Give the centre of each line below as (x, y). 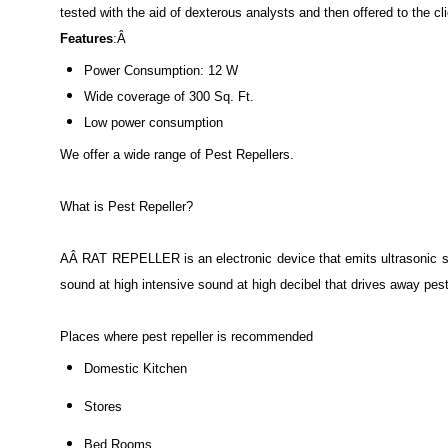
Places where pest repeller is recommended (186, 336)
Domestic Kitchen (135, 368)
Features (86, 38)
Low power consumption (153, 122)
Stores (103, 406)
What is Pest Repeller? (126, 206)
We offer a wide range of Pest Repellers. (177, 154)
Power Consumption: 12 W (161, 70)
